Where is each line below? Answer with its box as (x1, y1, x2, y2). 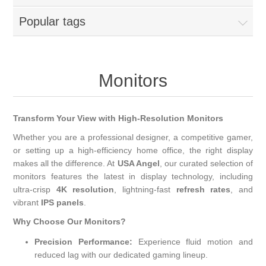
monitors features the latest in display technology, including (13, 172, 253, 181)
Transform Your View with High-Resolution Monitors (13, 113, 224, 123)
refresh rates (176, 185, 231, 194)
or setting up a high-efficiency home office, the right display (13, 145, 253, 155)
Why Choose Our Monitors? (13, 217, 126, 226)
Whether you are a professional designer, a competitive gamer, (13, 132, 253, 142)
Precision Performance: (34, 237, 133, 246)
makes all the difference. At (13, 159, 118, 168)
